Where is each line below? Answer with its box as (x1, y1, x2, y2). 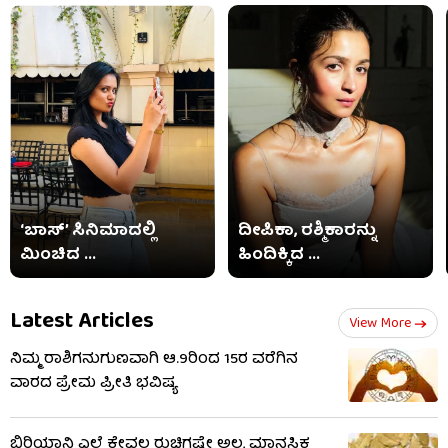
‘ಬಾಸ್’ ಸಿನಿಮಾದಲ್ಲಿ (20, 218, 156, 247)
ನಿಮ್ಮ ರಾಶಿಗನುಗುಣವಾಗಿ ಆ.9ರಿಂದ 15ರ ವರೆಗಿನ (10, 347, 298, 374)
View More (349, 312, 411, 337)
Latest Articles (10, 303, 154, 343)
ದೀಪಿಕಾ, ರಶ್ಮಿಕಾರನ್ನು (238, 218, 378, 247)
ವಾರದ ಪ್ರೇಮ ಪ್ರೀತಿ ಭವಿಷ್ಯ (10, 371, 177, 398)
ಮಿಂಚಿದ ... (20, 242, 96, 271)
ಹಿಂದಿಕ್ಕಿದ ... (238, 242, 321, 271)
